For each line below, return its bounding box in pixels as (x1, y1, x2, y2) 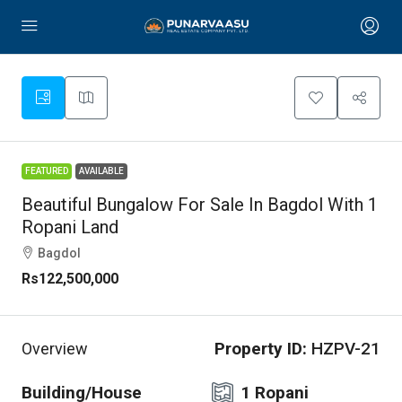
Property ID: (214, 338, 307, 359)
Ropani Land (22, 216, 118, 238)
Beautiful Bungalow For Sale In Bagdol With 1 (22, 194, 378, 215)
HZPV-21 (307, 338, 380, 359)
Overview (22, 339, 88, 358)
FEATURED (25, 166, 68, 176)
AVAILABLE (79, 166, 124, 176)
